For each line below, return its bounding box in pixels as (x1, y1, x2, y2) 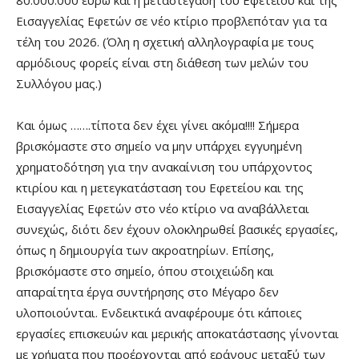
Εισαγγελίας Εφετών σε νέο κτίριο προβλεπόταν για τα (16, 12, 327, 29)
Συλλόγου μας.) (16, 75, 102, 91)
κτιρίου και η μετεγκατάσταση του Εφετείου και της (16, 179, 304, 196)
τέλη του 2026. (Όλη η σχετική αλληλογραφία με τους (16, 33, 314, 50)
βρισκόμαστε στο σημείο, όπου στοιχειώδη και (16, 262, 274, 279)
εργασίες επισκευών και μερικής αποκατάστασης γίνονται (16, 325, 339, 341)
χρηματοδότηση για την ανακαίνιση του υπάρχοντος (16, 158, 313, 175)
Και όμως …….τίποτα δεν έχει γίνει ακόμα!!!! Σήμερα (16, 116, 299, 133)
